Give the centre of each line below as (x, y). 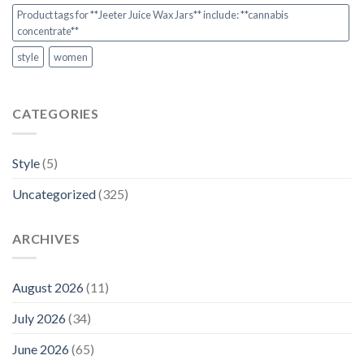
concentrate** (48, 31)
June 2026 (41, 349)
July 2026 (39, 318)
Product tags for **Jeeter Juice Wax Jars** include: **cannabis (153, 15)
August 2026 (48, 288)
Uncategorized (54, 193)
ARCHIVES (46, 238)
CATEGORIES (56, 114)
